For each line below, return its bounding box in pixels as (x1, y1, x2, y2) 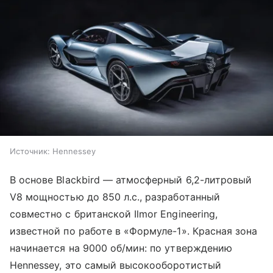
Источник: (10, 146, 50, 156)
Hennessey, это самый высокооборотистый (10, 258, 221, 271)
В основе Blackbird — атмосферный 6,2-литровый (10, 173, 252, 186)
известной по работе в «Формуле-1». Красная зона (10, 224, 258, 237)
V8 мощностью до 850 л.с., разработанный (10, 190, 220, 203)
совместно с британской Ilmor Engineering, (10, 207, 218, 220)
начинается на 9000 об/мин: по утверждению (10, 241, 232, 254)
